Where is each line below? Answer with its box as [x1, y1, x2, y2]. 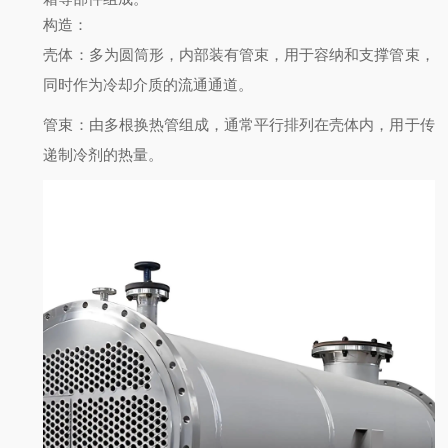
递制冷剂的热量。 [43, 146, 164, 163]
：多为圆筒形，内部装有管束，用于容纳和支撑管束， [73, 46, 435, 63]
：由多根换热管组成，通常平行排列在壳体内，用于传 [73, 116, 435, 133]
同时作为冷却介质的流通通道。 [43, 76, 254, 93]
